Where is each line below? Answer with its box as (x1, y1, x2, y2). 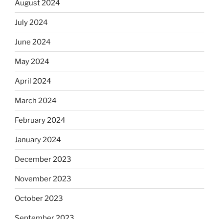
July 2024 (15, 18, 48, 27)
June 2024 (15, 37, 51, 46)
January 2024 (15, 135, 61, 144)
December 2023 (15, 154, 71, 164)
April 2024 (15, 76, 51, 86)
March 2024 (15, 96, 57, 105)
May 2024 (15, 57, 49, 66)
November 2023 (15, 174, 71, 183)
